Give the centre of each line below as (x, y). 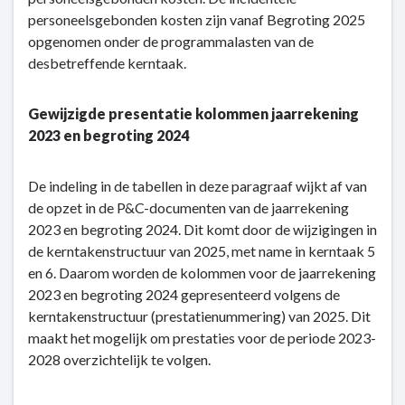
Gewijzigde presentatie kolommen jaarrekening (193, 113)
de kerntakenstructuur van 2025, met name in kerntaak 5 (202, 251)
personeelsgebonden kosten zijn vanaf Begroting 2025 (197, 19)
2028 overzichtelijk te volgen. (119, 359)
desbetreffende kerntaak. (108, 63)
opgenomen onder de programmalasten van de (171, 41)
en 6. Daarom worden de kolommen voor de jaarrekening (202, 273)
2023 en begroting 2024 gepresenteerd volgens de (184, 294)
